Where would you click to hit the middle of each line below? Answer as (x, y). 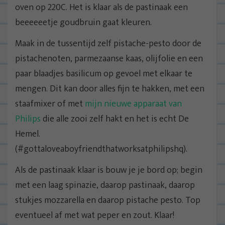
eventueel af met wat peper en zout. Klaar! (95, 216)
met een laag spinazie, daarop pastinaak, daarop (105, 186)
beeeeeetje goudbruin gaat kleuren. (83, 23)
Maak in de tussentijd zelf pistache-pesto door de (108, 44)
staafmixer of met (50, 104)
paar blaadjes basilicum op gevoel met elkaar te (104, 74)
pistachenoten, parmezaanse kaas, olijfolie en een (109, 59)
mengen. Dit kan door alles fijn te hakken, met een (110, 89)
